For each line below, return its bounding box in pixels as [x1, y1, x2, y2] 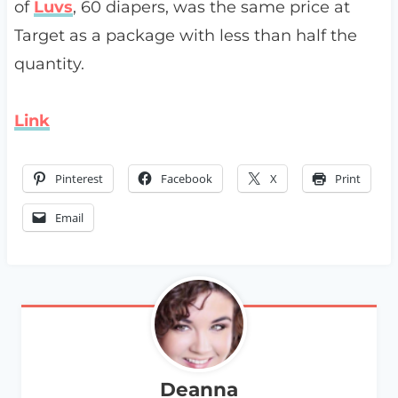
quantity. [13, 54, 84, 75]
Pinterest [54, 171, 103, 187]
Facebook [160, 171, 212, 187]
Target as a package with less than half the [13, 26, 357, 46]
